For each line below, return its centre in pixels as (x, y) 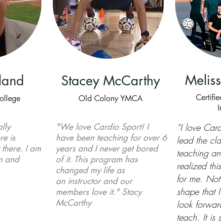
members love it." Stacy (99, 192)
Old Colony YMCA (110, 98)
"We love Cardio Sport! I (102, 127)
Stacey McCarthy (110, 81)
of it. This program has (97, 159)
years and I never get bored (107, 148)
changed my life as (90, 170)
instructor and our (100, 181)
